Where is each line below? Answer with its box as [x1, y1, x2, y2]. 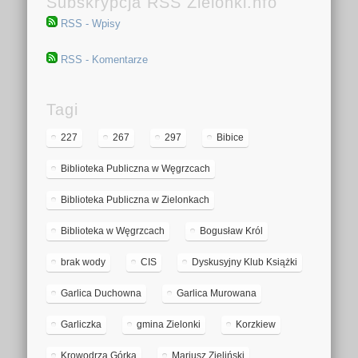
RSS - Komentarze [61, 54, 149, 66]
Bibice [217, 132, 245, 144]
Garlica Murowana [177, 288, 257, 300]
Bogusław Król [200, 225, 264, 237]
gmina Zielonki [137, 319, 201, 331]
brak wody [61, 257, 106, 268]
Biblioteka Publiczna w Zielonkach [61, 194, 210, 206]
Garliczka [61, 319, 102, 331]
